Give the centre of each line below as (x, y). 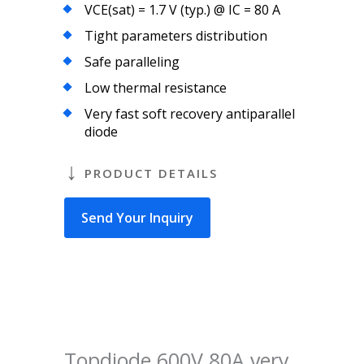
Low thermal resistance (156, 87)
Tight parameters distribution (176, 35)
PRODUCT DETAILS (151, 173)
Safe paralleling (132, 61)
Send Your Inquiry (137, 217)
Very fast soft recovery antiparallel (190, 113)
